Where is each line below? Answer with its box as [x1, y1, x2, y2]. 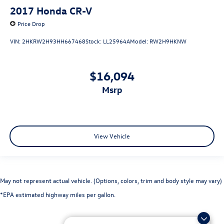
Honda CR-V [36, 4, 91, 17]
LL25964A [103, 36, 130, 45]
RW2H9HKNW [149, 36, 186, 45]
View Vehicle [94, 131, 130, 140]
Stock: [85, 36, 103, 45]
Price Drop [17, 19, 45, 28]
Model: [130, 36, 149, 45]
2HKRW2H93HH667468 [22, 36, 85, 45]
